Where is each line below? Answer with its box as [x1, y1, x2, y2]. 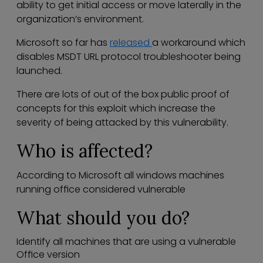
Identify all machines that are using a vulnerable [16, 235, 236, 249]
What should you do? [16, 207, 190, 230]
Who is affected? [16, 140, 153, 163]
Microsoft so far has [16, 36, 110, 50]
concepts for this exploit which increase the [16, 102, 215, 116]
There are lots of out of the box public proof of [16, 87, 230, 102]
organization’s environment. [16, 12, 144, 26]
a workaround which [152, 36, 245, 50]
